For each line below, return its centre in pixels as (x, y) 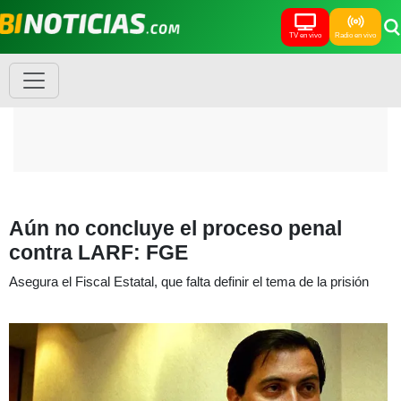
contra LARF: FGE (98, 252)
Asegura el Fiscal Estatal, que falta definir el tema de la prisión (189, 282)
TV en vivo (305, 35)
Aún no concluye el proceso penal (175, 228)
